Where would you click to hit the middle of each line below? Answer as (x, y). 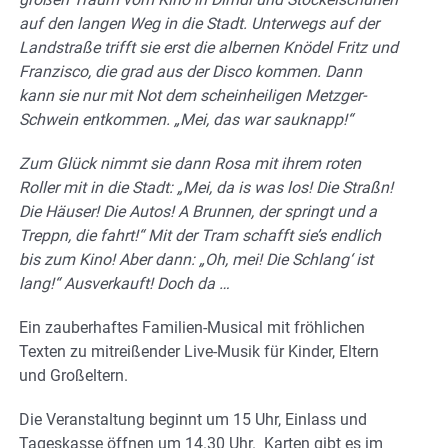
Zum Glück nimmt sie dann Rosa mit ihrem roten (190, 163)
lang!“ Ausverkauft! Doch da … (124, 283)
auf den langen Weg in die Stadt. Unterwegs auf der (199, 23)
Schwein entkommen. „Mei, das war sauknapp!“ (186, 119)
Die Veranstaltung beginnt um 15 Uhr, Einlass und (193, 419)
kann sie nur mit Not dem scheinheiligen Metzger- (192, 95)
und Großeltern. (73, 375)
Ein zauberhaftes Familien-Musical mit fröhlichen (192, 327)
